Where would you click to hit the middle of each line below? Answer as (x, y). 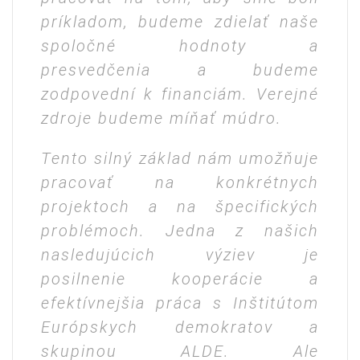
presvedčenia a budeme (180, 70)
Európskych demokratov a (180, 327)
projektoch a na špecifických (180, 207)
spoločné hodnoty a (180, 46)
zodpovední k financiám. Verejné (180, 94)
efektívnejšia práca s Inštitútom (180, 303)
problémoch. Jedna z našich (180, 231)
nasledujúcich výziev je (180, 255)
